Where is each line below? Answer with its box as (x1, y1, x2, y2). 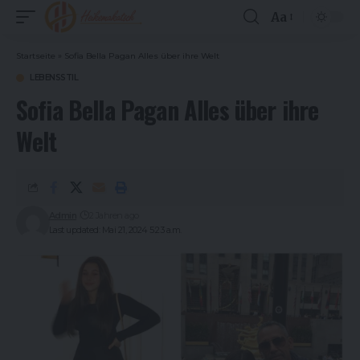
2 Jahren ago (88, 210, 139, 221)
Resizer (270, 38, 316, 54)
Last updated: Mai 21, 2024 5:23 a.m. (48, 224, 182, 235)
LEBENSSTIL (30, 72, 78, 83)
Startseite (16, 51, 55, 61)
